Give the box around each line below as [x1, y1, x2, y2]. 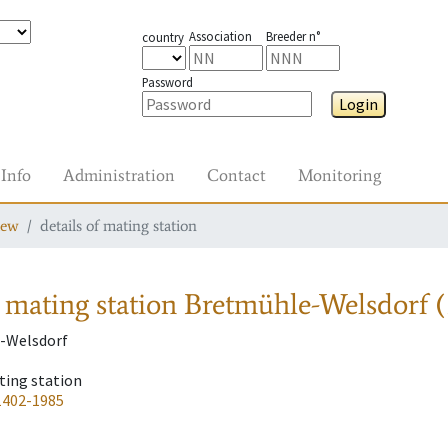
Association [188, 28, 252, 44]
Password [141, 74, 193, 90]
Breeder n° [265, 28, 320, 44]
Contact [207, 164, 266, 186]
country [141, 29, 184, 45]
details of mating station [40, 216, 197, 235]
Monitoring [298, 164, 381, 186]
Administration [63, 164, 175, 186]
